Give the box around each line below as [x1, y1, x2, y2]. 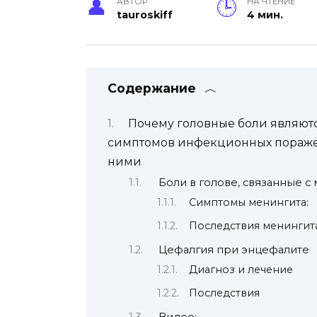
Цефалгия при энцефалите [158, 243, 309, 257]
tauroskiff [117, 8, 173, 22]
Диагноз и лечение [189, 263, 293, 277]
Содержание [108, 81, 196, 96]
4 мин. [247, 8, 284, 22]
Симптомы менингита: [189, 196, 309, 209]
